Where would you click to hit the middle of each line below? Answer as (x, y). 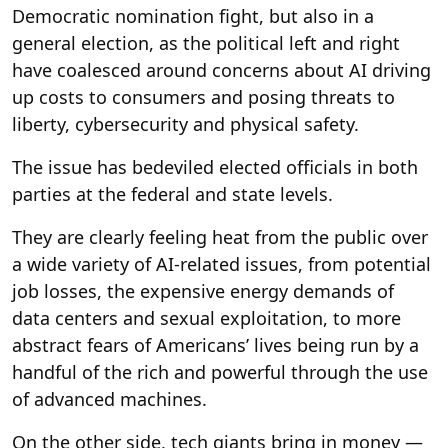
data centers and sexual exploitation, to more (206, 317)
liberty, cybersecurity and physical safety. (185, 123)
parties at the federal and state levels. (172, 193)
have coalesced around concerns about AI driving (221, 69)
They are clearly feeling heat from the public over (220, 236)
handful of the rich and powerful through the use (220, 371)
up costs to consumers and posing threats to (203, 96)
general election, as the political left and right (206, 42)
